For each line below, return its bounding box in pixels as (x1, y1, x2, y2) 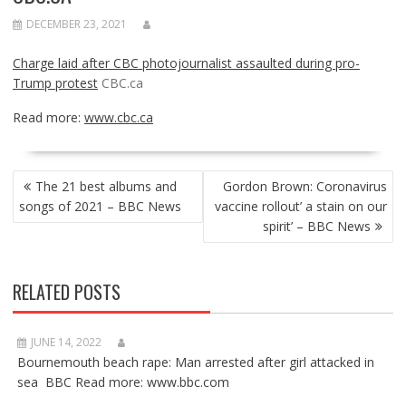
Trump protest (12, 74, 98, 92)
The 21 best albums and (34, 178, 177, 195)
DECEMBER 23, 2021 (25, 16, 127, 32)
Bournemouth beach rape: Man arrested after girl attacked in (16, 353, 374, 371)
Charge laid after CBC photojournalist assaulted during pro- (12, 54, 360, 72)
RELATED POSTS (12, 278, 121, 305)
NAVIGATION (11, 186, 93, 213)
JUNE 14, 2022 (30, 334, 101, 350)
